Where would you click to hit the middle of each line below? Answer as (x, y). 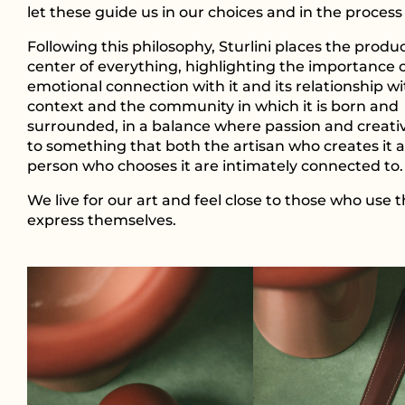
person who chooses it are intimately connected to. (215, 166)
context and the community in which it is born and (213, 106)
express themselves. (102, 220)
